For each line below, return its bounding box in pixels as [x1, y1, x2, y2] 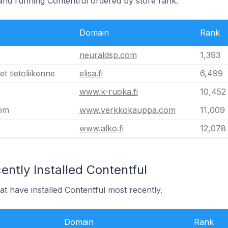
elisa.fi [79, 68, 103, 78]
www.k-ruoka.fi [79, 87, 138, 97]
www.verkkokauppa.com [79, 105, 176, 115]
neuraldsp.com [79, 50, 137, 60]
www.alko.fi [79, 123, 124, 133]
